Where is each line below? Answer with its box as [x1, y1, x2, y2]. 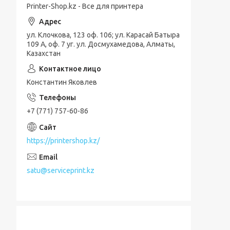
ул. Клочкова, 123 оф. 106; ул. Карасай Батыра [27, 31, 180, 39]
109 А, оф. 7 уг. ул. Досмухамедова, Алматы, [27, 40, 175, 48]
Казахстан [27, 49, 61, 57]
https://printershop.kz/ [27, 136, 100, 145]
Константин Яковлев [27, 78, 97, 86]
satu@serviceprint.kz [27, 166, 94, 175]
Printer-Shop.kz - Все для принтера [27, 2, 143, 10]
